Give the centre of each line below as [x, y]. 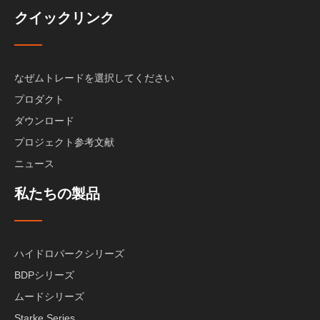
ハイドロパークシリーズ [69, 254]
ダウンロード [44, 121]
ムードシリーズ [49, 296]
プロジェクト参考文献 [64, 142]
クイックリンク [64, 18]
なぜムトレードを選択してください [94, 78]
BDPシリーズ [44, 275]
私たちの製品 [57, 194]
